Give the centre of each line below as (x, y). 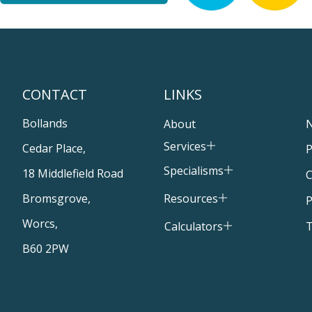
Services (185, 147)
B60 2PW (46, 249)
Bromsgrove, (56, 199)
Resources (191, 198)
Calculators (194, 226)
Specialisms (194, 170)
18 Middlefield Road (73, 174)
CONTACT (55, 95)
